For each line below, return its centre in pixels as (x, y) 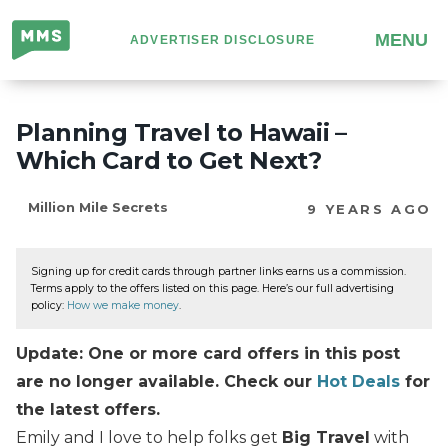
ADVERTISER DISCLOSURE (222, 40)
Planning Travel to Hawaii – (181, 132)
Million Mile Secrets (98, 207)
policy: (49, 305)
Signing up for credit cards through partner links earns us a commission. (218, 271)
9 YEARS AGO (369, 209)
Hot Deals (358, 381)
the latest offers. (88, 409)
